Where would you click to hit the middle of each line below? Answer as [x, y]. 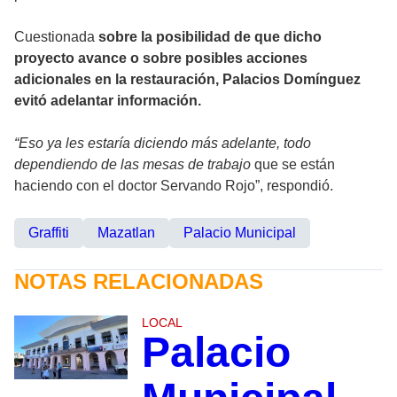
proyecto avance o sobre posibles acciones [161, 58]
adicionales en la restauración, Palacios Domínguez [187, 80]
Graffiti [49, 233]
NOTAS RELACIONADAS [139, 282]
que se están [293, 165]
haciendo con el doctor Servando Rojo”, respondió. [174, 186]
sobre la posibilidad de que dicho [208, 37]
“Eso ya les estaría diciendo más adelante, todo [163, 144]
